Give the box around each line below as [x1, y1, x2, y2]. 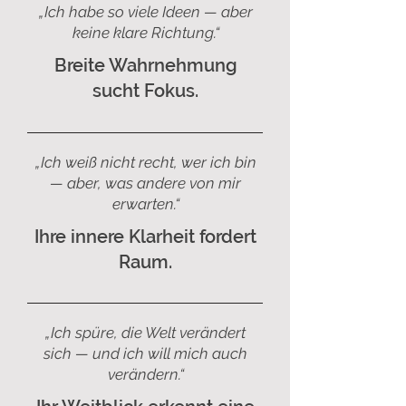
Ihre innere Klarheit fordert [34, 226, 256, 247]
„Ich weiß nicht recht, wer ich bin [34, 153, 256, 171]
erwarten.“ [111, 195, 179, 213]
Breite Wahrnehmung [53, 54, 237, 76]
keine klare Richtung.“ [72, 24, 219, 42]
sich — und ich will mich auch [43, 344, 247, 362]
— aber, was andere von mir [50, 174, 241, 192]
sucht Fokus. [92, 80, 198, 101]
